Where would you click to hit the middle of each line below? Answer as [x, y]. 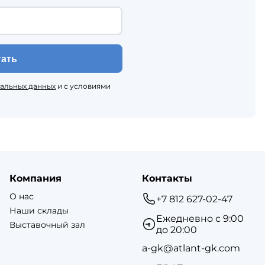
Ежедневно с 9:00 [200, 219]
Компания [35, 179]
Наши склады [39, 211]
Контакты [167, 179]
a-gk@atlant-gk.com [191, 248]
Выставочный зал [47, 225]
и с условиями [83, 86]
